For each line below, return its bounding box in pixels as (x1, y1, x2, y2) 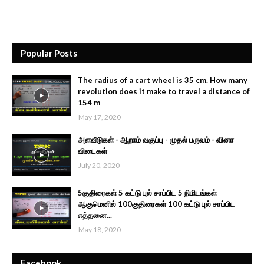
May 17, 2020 (78, 113, 121, 122)
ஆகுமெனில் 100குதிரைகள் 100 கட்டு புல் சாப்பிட (78, 199, 235, 209)
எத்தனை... (78, 210, 112, 220)
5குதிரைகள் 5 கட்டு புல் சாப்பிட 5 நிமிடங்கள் (78, 188, 217, 198)
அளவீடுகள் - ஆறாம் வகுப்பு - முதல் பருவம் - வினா (78, 135, 234, 145)
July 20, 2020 (78, 161, 120, 170)
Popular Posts (21, 48, 77, 59)
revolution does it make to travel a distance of (78, 87, 250, 97)
